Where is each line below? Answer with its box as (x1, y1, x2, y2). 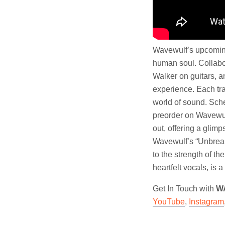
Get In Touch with (153, 184, 216, 193)
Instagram (189, 197, 224, 206)
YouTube (153, 197, 185, 206)
